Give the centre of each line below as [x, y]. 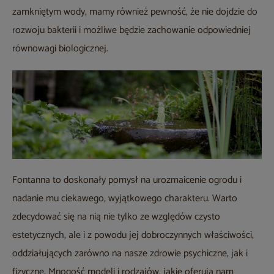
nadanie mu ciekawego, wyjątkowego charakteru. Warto [125, 198]
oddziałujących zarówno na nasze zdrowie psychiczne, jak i [130, 253]
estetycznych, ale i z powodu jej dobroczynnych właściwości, [133, 235]
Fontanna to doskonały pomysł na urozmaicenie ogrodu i [127, 180]
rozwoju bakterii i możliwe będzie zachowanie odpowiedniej [131, 30]
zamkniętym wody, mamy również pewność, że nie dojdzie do [135, 12]
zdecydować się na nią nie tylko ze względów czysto [116, 217]
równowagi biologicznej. [60, 48]
